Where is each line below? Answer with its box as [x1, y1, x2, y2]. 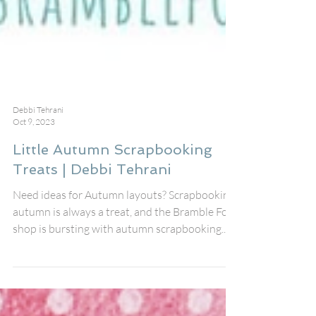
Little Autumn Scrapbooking [13, 172, 212, 190]
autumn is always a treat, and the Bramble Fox [13, 236, 233, 250]
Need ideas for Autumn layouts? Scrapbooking [13, 219, 235, 233]
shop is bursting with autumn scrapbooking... [13, 253, 228, 267]
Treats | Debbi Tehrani [13, 192, 171, 209]
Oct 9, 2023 [13, 147, 55, 159]
